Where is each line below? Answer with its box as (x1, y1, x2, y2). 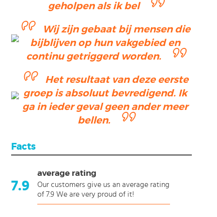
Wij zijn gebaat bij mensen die (43, 23, 191, 35)
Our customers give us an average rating (37, 181, 170, 188)
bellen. (77, 114, 110, 126)
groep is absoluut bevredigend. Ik (23, 87, 187, 99)
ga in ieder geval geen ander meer (22, 101, 188, 113)
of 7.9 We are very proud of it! (37, 190, 134, 198)
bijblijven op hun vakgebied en (30, 37, 181, 49)
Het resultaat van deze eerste (45, 74, 188, 86)
